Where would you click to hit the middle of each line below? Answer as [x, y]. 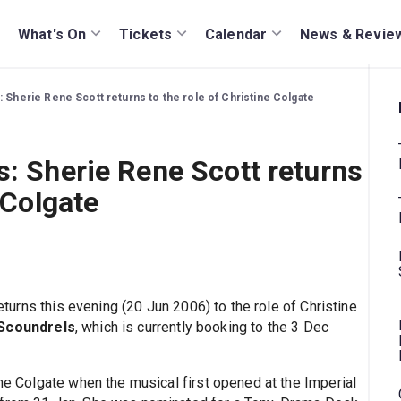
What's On [52, 34]
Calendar [236, 34]
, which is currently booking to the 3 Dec [201, 328]
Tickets [146, 34]
